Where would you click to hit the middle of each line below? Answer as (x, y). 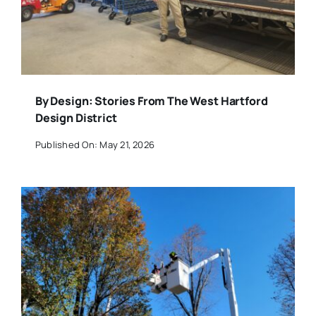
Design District (76, 118)
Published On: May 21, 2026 (95, 144)
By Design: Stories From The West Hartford (151, 101)
